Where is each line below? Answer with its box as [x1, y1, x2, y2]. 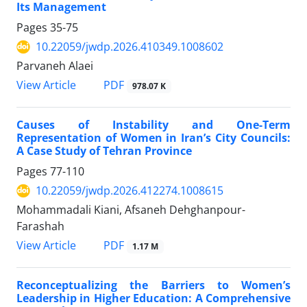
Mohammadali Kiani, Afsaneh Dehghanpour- [16, 202, 245, 218]
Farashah [16, 219, 64, 234]
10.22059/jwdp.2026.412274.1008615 [36, 183, 223, 199]
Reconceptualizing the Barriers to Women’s [16, 278, 291, 293]
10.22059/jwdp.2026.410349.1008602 [36, 39, 223, 55]
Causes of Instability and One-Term [16, 117, 291, 133]
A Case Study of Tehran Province [16, 143, 192, 159]
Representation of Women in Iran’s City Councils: [16, 130, 291, 146]
